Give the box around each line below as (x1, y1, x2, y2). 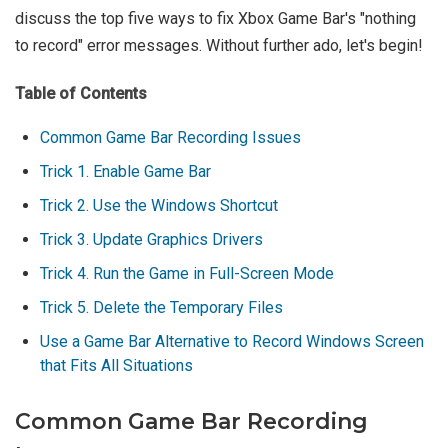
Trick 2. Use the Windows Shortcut (40, 196, 278, 216)
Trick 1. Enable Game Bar (40, 162, 211, 182)
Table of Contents (15, 84, 147, 104)
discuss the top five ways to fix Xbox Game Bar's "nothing (15, 9, 416, 29)
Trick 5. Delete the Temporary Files (40, 298, 283, 318)
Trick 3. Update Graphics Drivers (40, 230, 263, 250)
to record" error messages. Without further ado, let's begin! (15, 36, 423, 56)
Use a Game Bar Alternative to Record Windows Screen (40, 332, 424, 352)
